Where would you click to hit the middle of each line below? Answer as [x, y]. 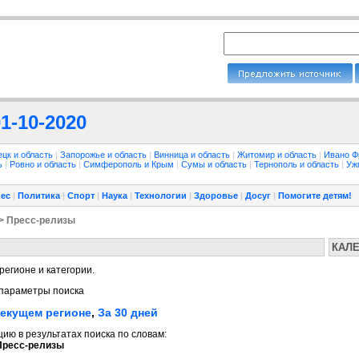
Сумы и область [215, 164]
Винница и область [193, 155]
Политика [39, 196]
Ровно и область [44, 164]
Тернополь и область [298, 164]
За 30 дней [128, 313]
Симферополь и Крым [130, 164]
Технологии [161, 196]
